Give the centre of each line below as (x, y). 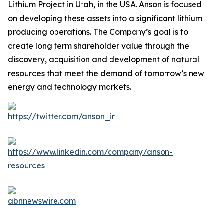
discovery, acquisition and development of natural (104, 59)
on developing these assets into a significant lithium (105, 18)
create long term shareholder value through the (98, 46)
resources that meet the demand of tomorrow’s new (106, 73)
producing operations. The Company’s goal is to (98, 32)
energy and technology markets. (70, 87)
